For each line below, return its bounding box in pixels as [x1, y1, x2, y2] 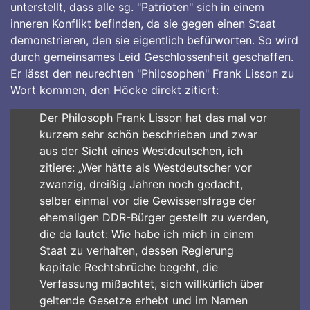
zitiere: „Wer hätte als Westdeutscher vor [39, 161, 252, 174]
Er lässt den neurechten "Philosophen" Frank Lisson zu [10, 66, 294, 80]
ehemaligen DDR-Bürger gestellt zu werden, [39, 210, 268, 224]
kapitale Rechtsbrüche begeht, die [39, 260, 218, 274]
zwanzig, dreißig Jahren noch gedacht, [39, 177, 243, 191]
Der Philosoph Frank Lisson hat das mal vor [39, 111, 267, 125]
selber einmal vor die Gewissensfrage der [39, 194, 256, 208]
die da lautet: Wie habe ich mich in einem [39, 227, 254, 241]
